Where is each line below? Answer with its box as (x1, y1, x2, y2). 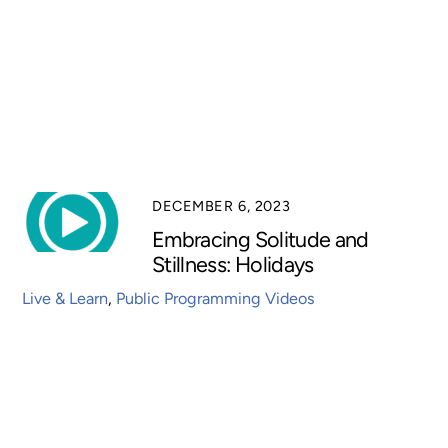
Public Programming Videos (116, 288, 316, 308)
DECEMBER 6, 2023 (152, 197, 291, 216)
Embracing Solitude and (152, 225, 369, 252)
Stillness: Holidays (152, 250, 314, 277)
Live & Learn (22, 288, 109, 308)
